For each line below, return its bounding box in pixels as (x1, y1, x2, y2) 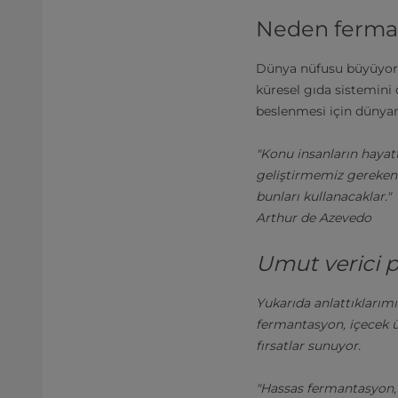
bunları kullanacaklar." (256, 188, 391, 204)
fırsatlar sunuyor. (256, 338, 361, 354)
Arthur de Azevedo (256, 210, 371, 226)
